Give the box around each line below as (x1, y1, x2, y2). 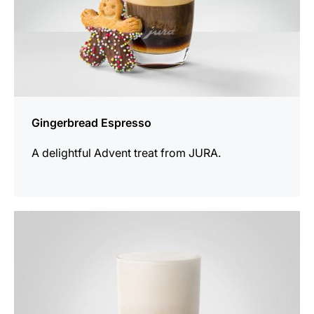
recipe (13, 231, 46, 245)
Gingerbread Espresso (32, 116, 151, 130)
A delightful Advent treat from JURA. (32, 146, 221, 161)
